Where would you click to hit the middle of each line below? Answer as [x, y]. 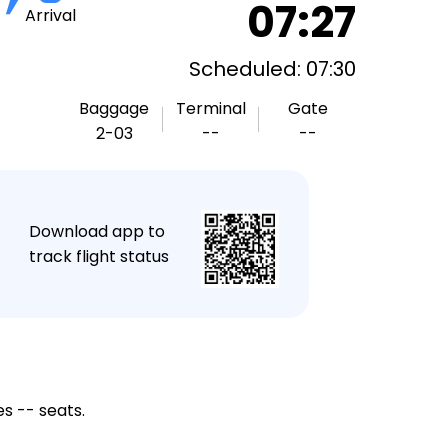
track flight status [98, 256]
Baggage [114, 108]
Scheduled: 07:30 [272, 69]
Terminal [211, 108]
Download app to [96, 231]
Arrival [50, 15]
